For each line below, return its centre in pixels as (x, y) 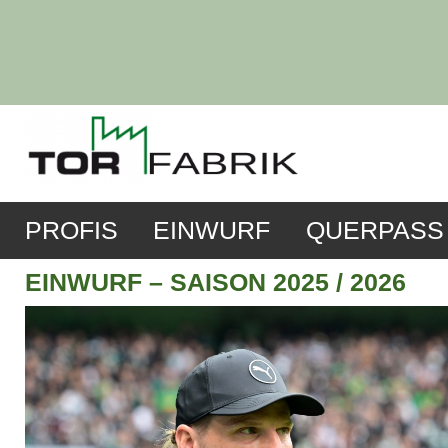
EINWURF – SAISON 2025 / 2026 (215, 283)
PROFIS (71, 231)
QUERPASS (374, 231)
